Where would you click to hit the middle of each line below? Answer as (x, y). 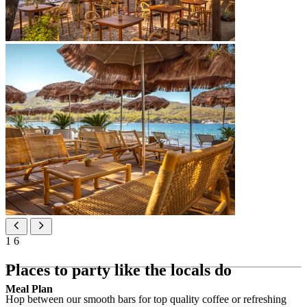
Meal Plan (29, 288)
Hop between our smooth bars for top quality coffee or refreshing (146, 299)
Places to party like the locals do (119, 270)
